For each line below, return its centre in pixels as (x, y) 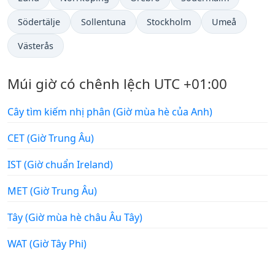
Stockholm (169, 21)
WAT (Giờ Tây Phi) (47, 243)
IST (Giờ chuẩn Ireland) (60, 164)
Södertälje (39, 21)
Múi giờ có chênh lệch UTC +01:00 (117, 83)
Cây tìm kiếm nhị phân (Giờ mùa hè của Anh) (110, 111)
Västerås (36, 45)
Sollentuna (103, 21)
